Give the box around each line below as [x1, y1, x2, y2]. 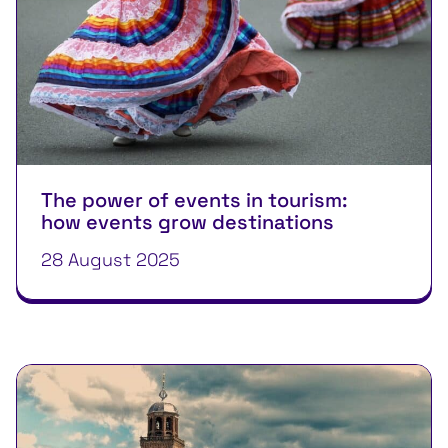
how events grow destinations [41, 208, 334, 235]
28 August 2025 [41, 247, 180, 271]
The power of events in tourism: [41, 186, 348, 213]
